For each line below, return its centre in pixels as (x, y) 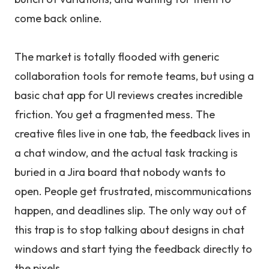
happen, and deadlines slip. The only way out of (130, 210)
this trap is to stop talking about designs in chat (129, 230)
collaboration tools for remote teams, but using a (134, 76)
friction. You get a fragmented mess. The (115, 114)
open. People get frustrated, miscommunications (133, 191)
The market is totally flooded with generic (117, 57)
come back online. (58, 18)
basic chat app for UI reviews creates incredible (128, 95)
